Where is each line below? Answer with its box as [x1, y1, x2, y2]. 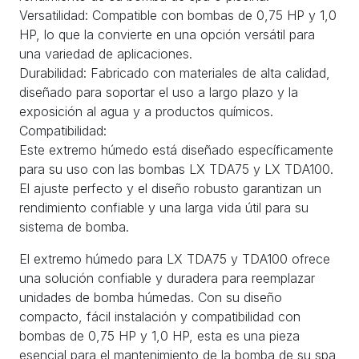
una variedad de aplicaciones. [19, 45, 192, 62]
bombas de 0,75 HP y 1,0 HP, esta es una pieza [19, 327, 300, 344]
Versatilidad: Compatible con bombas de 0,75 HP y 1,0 [19, 6, 337, 23]
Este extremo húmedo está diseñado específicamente [19, 141, 333, 158]
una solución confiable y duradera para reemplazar [19, 269, 315, 286]
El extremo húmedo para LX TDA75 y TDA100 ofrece [19, 250, 330, 267]
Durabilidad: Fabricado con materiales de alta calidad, [19, 64, 330, 81]
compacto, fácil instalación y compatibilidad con [19, 308, 301, 325]
